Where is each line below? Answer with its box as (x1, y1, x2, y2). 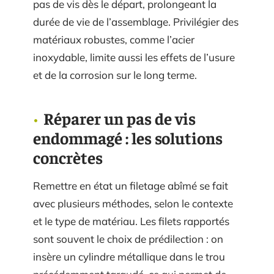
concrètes (33, 147, 103, 168)
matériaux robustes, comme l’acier (33, 33, 194, 46)
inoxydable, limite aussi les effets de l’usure (33, 51, 235, 64)
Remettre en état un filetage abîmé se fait (33, 179, 228, 192)
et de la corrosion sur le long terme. (33, 68, 197, 81)
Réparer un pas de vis (43, 108, 196, 128)
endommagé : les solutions (33, 127, 223, 148)
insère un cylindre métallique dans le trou (33, 250, 225, 263)
